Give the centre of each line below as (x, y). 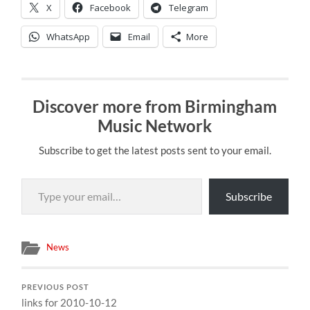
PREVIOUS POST (56, 287)
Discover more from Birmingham (155, 106)
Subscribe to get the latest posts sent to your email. (155, 150)
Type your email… (38, 177)
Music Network (155, 125)
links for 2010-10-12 (70, 302)
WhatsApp (69, 36)
